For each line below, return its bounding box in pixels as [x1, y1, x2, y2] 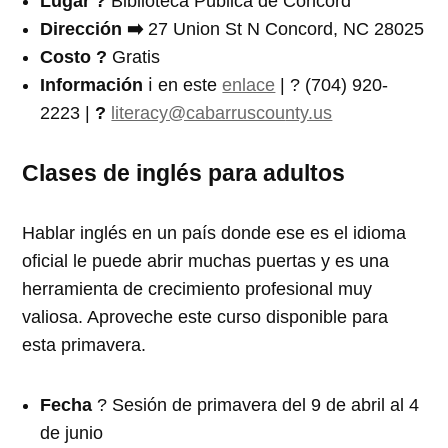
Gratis [112, 46, 161, 67]
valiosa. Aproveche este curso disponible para [22, 306, 389, 327]
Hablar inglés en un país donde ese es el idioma [22, 222, 407, 243]
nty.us [285, 102, 333, 123]
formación [56, 74, 144, 95]
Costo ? [40, 46, 113, 67]
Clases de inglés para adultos [22, 159, 346, 186]
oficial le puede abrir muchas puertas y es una [22, 250, 390, 271]
